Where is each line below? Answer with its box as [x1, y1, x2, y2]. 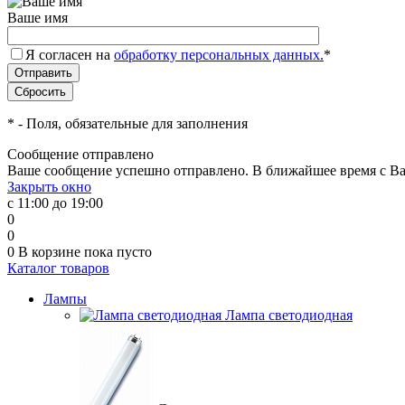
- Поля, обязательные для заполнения [14, 116, 248, 131]
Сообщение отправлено [7, 146, 154, 162]
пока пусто [84, 244, 152, 259]
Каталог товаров [7, 260, 109, 276]
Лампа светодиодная [225, 307, 353, 323]
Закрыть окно [7, 179, 91, 194]
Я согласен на [25, 47, 114, 62]
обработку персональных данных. [114, 47, 324, 62]
